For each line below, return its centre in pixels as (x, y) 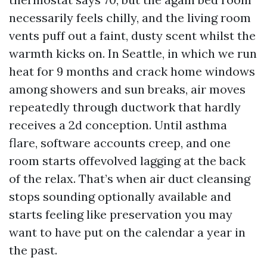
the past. (33, 250)
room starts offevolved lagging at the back (127, 161)
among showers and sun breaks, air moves (127, 89)
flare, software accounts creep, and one (120, 143)
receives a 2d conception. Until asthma (118, 125)
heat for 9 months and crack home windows (132, 71)
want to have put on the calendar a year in (127, 232)
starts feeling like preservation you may (121, 214)
